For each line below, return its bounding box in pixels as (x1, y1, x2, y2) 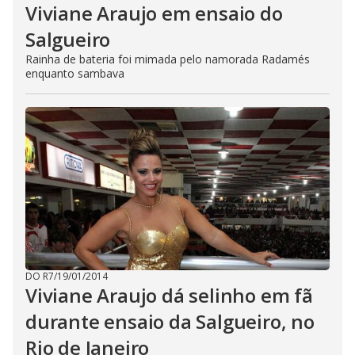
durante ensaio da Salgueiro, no (25, 308, 315, 334)
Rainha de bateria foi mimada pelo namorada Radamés (25, 52, 310, 67)
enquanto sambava (25, 66, 124, 81)
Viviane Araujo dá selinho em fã (25, 282, 313, 308)
